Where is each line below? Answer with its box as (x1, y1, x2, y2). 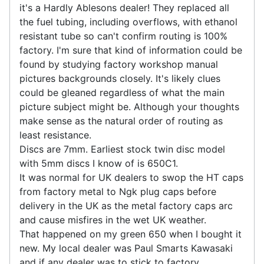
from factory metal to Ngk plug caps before (19, 186, 216, 198)
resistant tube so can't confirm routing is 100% (19, 30, 227, 42)
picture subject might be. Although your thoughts (19, 101, 239, 113)
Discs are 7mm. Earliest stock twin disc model (19, 143, 225, 156)
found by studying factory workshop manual (19, 58, 218, 71)
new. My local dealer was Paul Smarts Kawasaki (19, 242, 233, 255)
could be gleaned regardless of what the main (19, 87, 225, 99)
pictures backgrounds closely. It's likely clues (19, 72, 220, 85)
